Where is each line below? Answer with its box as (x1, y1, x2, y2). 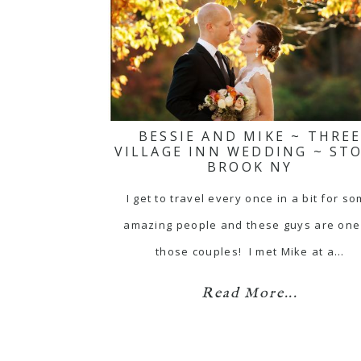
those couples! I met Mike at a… (155, 243, 345, 259)
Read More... (201, 284, 299, 303)
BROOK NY (206, 157, 293, 176)
